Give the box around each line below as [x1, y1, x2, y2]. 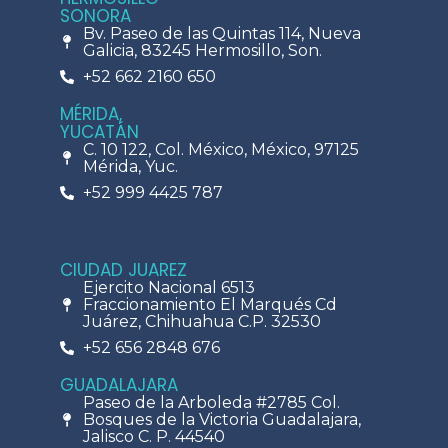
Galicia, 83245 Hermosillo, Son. [82, 41, 322, 61]
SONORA [60, 4, 131, 29]
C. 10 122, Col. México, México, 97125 [82, 140, 359, 160]
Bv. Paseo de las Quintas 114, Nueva [82, 24, 361, 44]
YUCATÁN [60, 120, 139, 145]
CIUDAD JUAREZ [60, 258, 187, 283]
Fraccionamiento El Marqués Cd [82, 295, 337, 315]
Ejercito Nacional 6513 [82, 278, 255, 298]
